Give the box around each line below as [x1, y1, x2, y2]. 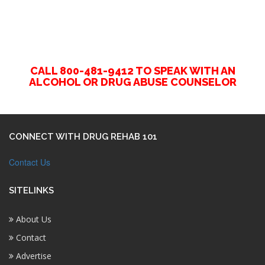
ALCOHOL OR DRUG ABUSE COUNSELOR [28, 76, 237, 88]
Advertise [14, 250, 51, 261]
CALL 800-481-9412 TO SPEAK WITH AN [30, 64, 235, 77]
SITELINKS [9, 185, 54, 196]
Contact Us [9, 156, 50, 168]
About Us [14, 214, 51, 225]
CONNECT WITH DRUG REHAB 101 [9, 131, 157, 142]
